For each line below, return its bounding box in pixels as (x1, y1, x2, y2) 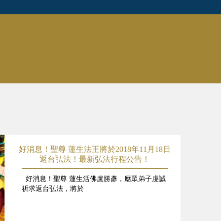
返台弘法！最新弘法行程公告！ (39, 155, 150, 163)
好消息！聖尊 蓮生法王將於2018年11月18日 (19, 145, 171, 153)
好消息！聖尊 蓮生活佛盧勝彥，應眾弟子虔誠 (22, 175, 166, 183)
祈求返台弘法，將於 (22, 184, 84, 192)
